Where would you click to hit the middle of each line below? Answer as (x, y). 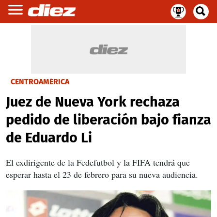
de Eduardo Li (49, 138)
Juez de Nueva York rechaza (93, 102)
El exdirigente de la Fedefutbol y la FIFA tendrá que (98, 162)
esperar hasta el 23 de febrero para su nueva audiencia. (102, 174)
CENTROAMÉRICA (40, 82)
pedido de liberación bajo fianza (108, 120)
